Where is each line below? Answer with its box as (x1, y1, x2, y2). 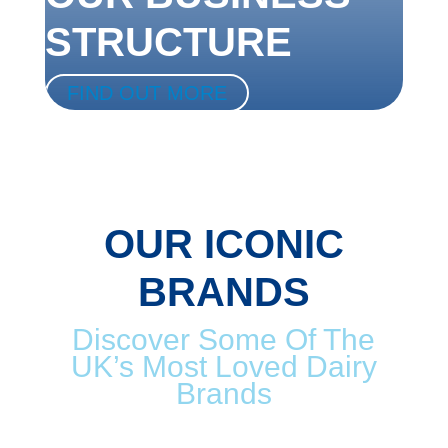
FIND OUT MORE (66, 81, 227, 104)
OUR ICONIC (103, 221, 344, 266)
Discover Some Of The (72, 322, 376, 356)
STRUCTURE (44, 19, 292, 64)
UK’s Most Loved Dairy (70, 349, 377, 383)
